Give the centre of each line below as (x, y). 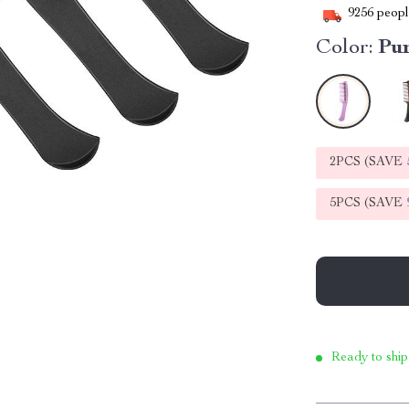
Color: (345, 48)
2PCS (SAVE (368, 163)
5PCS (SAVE (368, 204)
